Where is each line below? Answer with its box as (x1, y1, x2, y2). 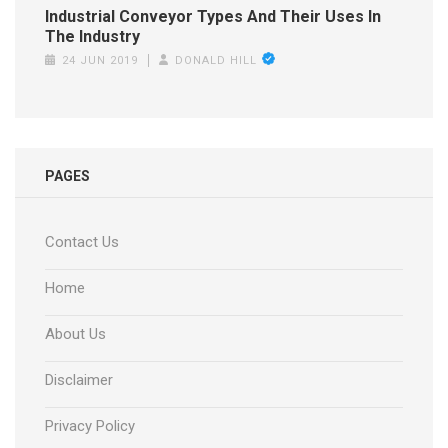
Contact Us (45, 233, 119, 252)
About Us (45, 325, 106, 344)
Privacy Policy (45, 417, 135, 436)
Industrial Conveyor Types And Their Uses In (45, 7, 381, 27)
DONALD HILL (175, 54, 258, 68)
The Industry (45, 27, 140, 47)
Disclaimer (45, 371, 113, 390)
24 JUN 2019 (61, 54, 138, 68)
